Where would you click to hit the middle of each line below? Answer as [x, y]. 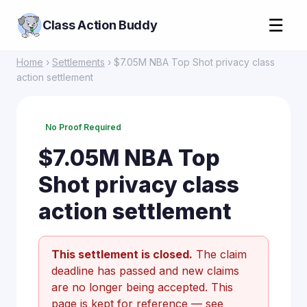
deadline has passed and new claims [145, 271]
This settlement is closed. [122, 254]
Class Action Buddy [100, 25]
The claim [220, 254]
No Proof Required [83, 127]
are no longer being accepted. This [142, 287]
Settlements [78, 62]
